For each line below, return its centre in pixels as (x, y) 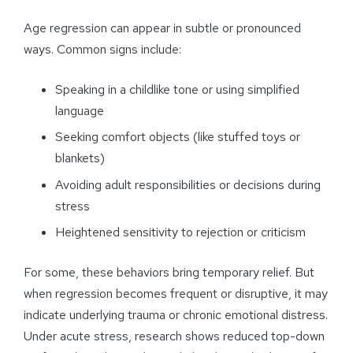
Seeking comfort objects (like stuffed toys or (178, 137)
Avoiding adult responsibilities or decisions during (188, 184)
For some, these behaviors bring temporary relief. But (169, 272)
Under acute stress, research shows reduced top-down (174, 336)
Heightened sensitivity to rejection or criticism (180, 232)
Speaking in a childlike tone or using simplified (177, 89)
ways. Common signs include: (102, 49)
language (80, 110)
